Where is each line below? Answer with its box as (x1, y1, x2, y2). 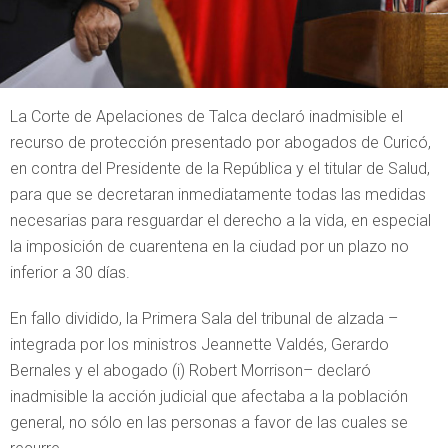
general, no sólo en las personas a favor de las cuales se (10, 413, 408, 432)
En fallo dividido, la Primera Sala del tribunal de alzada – (10, 309, 398, 328)
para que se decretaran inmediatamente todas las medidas (10, 185, 426, 204)
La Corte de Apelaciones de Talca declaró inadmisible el (10, 107, 403, 126)
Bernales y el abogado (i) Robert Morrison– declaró (10, 361, 371, 380)
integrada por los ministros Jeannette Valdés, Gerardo (10, 335, 389, 354)
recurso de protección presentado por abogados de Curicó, (10, 133, 431, 152)
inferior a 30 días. (10, 263, 130, 282)
